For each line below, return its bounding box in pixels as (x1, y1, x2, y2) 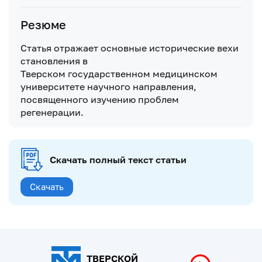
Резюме (20, 17, 66, 32)
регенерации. (20, 106, 84, 118)
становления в (20, 54, 88, 67)
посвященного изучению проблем (20, 93, 179, 105)
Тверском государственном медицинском (20, 67, 218, 80)
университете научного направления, (20, 80, 196, 92)
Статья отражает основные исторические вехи (20, 42, 239, 54)
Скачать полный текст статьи (50, 153, 187, 166)
